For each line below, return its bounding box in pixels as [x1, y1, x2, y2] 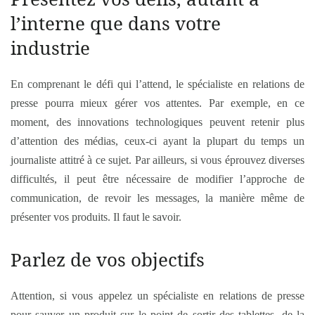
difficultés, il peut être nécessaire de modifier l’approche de [11, 173, 304, 185]
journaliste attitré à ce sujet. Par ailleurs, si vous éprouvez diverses [11, 154, 304, 166]
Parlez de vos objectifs [11, 247, 205, 272]
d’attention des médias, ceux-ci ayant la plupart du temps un [11, 135, 304, 147]
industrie [11, 35, 90, 60]
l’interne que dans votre [11, 11, 221, 36]
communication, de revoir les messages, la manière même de [11, 192, 304, 204]
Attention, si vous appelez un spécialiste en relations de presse [11, 290, 304, 302]
